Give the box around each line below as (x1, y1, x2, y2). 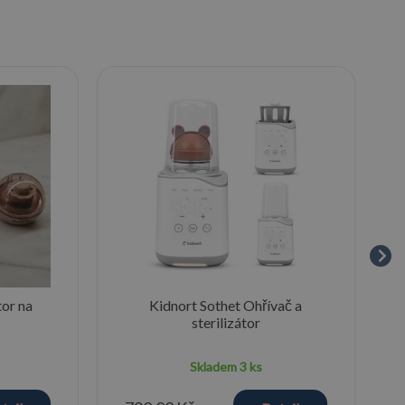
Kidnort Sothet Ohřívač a (149, 296, 303, 314)
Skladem (189, 358, 240, 374)
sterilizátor (191, 313, 260, 331)
